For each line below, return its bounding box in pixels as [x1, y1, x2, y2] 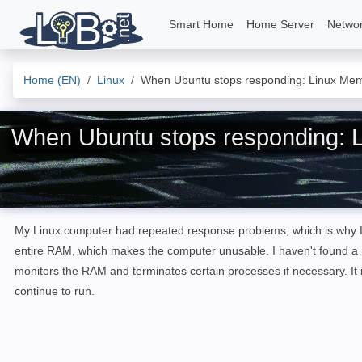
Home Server [246, 18, 314, 31]
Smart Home [169, 18, 234, 31]
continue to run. [15, 284, 95, 298]
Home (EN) [23, 73, 81, 86]
